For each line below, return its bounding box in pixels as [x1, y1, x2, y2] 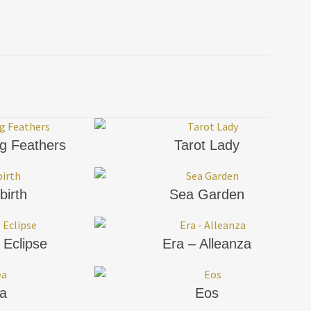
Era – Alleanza [162, 235, 251, 251]
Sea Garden [169, 186, 244, 202]
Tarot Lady [174, 137, 239, 153]
